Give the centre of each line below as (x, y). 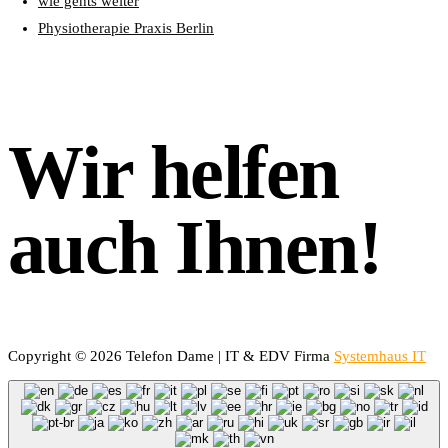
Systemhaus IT (380, 355)
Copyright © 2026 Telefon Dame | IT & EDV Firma (171, 355)
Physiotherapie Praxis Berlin (126, 27)
